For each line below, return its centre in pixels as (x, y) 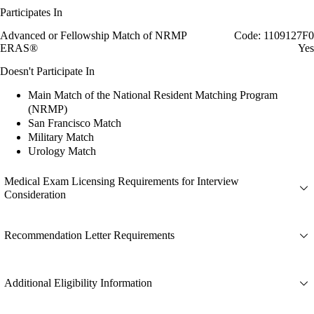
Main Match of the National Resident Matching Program (153, 95)
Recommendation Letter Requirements (89, 235)
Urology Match (62, 151)
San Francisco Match (75, 123)
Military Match (61, 137)
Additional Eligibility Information (78, 283)
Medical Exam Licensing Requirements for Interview (122, 181)
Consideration (35, 194)
